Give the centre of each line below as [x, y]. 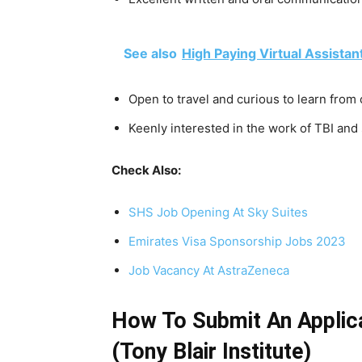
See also [150, 53]
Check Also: [146, 170]
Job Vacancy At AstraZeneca [209, 270]
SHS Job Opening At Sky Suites [218, 212]
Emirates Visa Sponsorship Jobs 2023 [237, 241]
